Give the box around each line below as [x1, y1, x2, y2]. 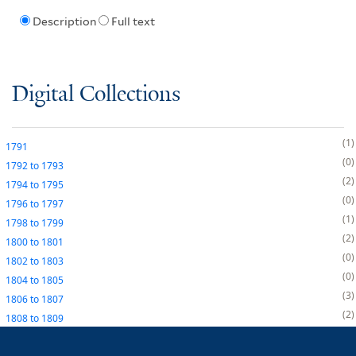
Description [32, 15, 96, 29]
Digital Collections [12, 82, 180, 107]
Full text [110, 15, 155, 29]
